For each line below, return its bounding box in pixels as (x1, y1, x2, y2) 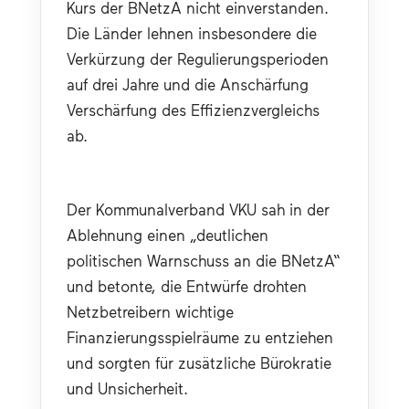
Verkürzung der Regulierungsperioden (67, 48, 329, 68)
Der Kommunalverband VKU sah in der (67, 199, 330, 218)
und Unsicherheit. (67, 378, 188, 397)
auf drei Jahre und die (67, 74, 220, 93)
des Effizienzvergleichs (162, 100, 320, 119)
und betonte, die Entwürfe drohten (67, 276, 307, 295)
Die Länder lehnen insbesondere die (67, 23, 317, 42)
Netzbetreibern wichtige (67, 301, 234, 320)
